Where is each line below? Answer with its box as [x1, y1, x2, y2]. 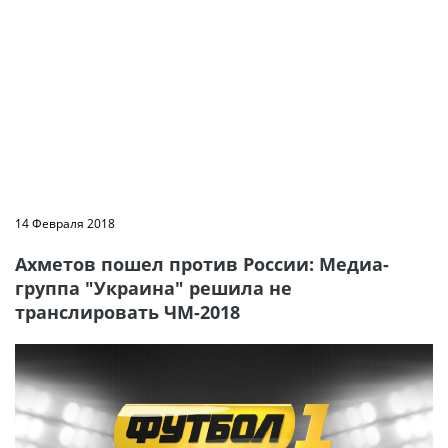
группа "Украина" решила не [15, 276, 292, 300]
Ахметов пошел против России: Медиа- [15, 252, 389, 276]
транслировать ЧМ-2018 [15, 300, 240, 324]
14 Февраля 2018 [15, 215, 115, 232]
